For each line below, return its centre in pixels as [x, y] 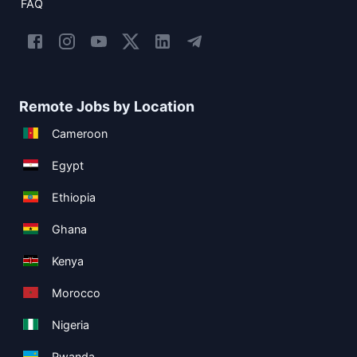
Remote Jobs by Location [107, 106]
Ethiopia [74, 197]
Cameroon [80, 133]
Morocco [76, 292]
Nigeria [71, 324]
